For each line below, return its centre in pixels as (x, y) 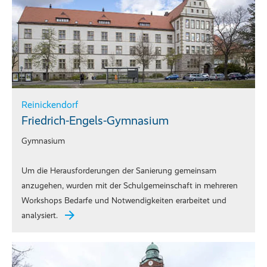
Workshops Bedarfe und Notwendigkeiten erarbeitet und (124, 201)
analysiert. (40, 216)
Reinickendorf (50, 105)
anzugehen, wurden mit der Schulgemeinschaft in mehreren (130, 186)
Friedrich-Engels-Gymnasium (95, 121)
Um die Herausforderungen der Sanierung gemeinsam (119, 171)
